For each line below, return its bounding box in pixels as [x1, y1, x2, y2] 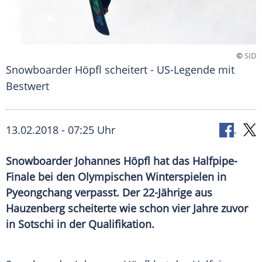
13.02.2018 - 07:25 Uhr [6, 123, 115, 137]
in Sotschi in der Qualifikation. [6, 217, 154, 232]
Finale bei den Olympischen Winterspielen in [6, 170, 226, 184]
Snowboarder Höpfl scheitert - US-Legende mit [6, 63, 235, 77]
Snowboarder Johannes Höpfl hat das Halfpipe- [6, 154, 237, 168]
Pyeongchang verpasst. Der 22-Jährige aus [6, 185, 212, 200]
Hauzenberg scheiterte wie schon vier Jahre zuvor [6, 201, 248, 216]
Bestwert [6, 79, 49, 94]
